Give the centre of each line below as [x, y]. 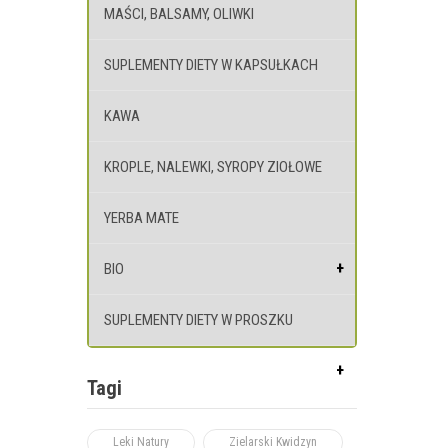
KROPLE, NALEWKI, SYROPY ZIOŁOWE [213, 167]
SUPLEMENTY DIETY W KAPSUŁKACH [211, 65]
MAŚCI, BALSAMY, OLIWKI [179, 14]
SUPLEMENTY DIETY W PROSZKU [198, 320]
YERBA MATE [141, 218]
